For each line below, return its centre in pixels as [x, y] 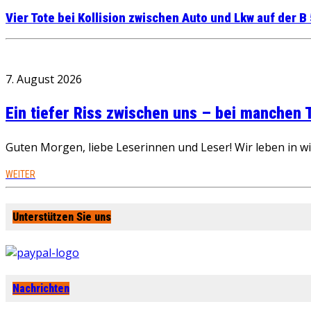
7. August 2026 [44, 79]
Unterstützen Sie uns [62, 217]
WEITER [20, 175]
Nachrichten [41, 289]
